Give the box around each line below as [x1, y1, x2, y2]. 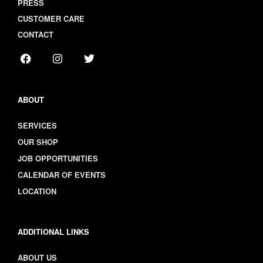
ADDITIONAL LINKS [18, 226, 89, 237]
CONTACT [18, 29, 53, 40]
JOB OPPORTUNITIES [18, 153, 98, 164]
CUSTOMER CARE [18, 13, 85, 24]
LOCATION [18, 186, 56, 197]
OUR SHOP [18, 136, 58, 147]
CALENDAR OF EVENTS [18, 169, 106, 180]
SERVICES [18, 120, 57, 131]
